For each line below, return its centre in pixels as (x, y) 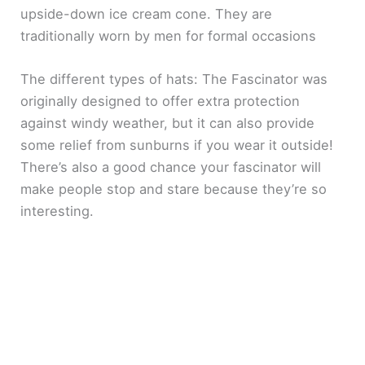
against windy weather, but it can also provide (168, 123)
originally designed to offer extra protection (161, 101)
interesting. (57, 211)
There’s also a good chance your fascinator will (171, 167)
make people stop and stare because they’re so (174, 189)
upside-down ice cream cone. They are (147, 13)
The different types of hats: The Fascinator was (174, 79)
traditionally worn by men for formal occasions (169, 35)
